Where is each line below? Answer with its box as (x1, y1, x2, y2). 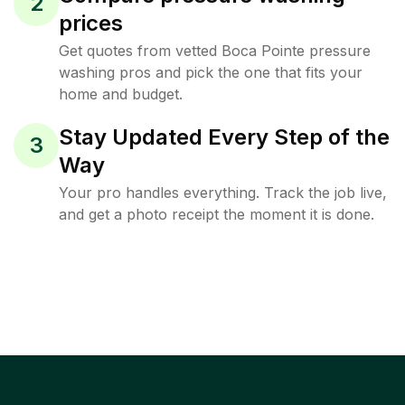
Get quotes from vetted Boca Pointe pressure (59, 42, 371, 60)
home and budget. (59, 85, 183, 103)
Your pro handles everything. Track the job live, (59, 184, 387, 202)
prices (59, 10, 123, 36)
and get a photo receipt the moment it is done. (59, 205, 374, 223)
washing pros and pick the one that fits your (59, 63, 363, 81)
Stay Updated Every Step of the (59, 124, 390, 150)
